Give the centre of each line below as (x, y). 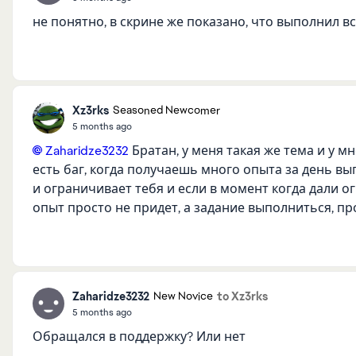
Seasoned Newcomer (166, 110)
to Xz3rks (242, 296)
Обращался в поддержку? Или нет (141, 337)
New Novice (183, 296)
